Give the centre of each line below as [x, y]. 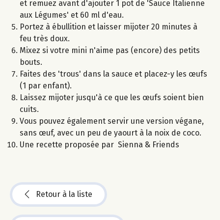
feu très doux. [45, 39]
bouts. [31, 62]
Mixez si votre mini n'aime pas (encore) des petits [110, 51]
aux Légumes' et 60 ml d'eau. [72, 15]
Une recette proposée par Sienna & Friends [99, 145]
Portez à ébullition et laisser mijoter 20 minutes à [109, 27]
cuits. [29, 110]
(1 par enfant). [46, 86]
